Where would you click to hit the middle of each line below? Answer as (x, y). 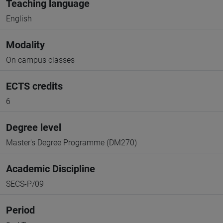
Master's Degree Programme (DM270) (71, 143)
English (19, 19)
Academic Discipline (51, 169)
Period (20, 210)
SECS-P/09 (25, 184)
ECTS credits (34, 86)
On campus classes (40, 60)
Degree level (34, 127)
